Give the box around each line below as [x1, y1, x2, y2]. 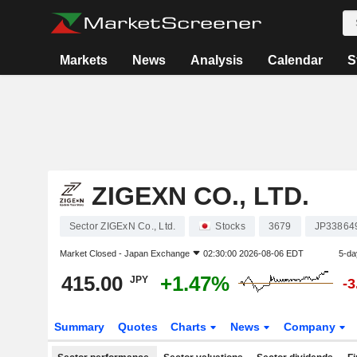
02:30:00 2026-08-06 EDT [202, 249, 304, 258]
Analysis [190, 53, 243, 67]
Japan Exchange [124, 249, 190, 258]
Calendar [267, 53, 323, 67]
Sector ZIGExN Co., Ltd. [69, 221, 176, 232]
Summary [53, 320, 104, 333]
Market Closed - [59, 249, 124, 258]
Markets [59, 53, 108, 67]
